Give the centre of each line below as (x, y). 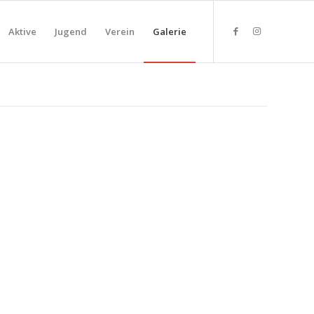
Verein (120, 32)
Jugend (71, 32)
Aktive (22, 32)
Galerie (170, 32)
